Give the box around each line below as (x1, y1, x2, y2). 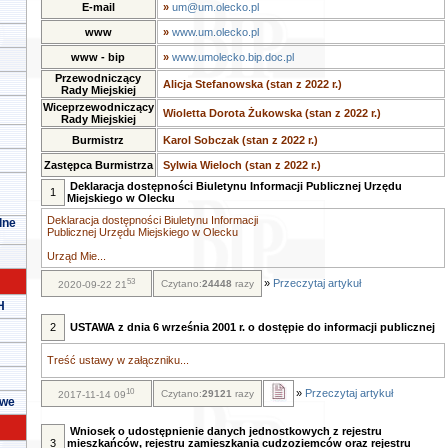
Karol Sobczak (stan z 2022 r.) (162, 134, 318, 146)
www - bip (71, 51, 125, 63)
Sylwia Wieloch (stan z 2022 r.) (162, 159, 321, 171)
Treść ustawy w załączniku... (46, 354, 189, 366)
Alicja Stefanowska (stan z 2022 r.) (162, 78, 342, 90)
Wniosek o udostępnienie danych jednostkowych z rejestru (69, 425, 382, 437)
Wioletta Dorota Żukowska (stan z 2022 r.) (162, 107, 381, 119)
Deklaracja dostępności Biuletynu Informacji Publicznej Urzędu (69, 180, 402, 192)
